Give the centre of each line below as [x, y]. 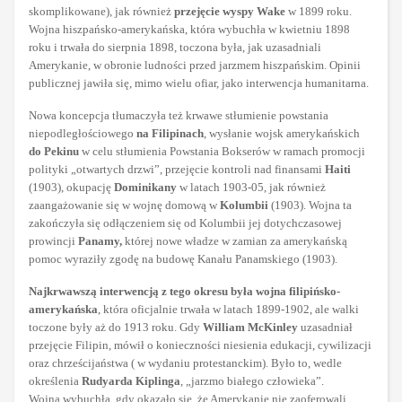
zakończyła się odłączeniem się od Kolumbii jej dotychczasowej [185, 223]
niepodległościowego [83, 134]
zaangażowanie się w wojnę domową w [123, 205]
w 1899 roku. [319, 12]
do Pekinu [54, 152]
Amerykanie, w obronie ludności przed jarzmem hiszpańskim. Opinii [195, 66]
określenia [55, 381]
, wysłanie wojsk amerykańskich [282, 134]
